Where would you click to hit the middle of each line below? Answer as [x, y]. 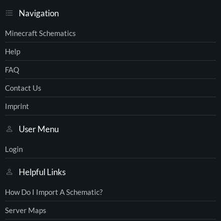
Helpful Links [42, 172]
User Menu [39, 129]
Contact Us [23, 88]
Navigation [39, 13]
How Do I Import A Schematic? [54, 192]
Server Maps [26, 210]
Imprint [17, 106]
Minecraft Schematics [40, 33]
